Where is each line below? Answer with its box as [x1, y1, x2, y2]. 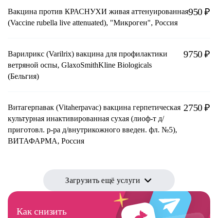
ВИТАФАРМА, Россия [8, 137, 84, 145]
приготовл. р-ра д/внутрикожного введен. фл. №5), [8, 126, 177, 134]
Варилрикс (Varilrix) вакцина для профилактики [8, 50, 76, 58]
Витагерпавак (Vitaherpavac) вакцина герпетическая [8, 103, 181, 112]
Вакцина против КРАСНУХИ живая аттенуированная [8, 7, 188, 16]
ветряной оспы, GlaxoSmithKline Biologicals [8, 61, 61, 70]
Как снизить [17, 206, 67, 217]
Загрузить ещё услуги [65, 176, 141, 185]
